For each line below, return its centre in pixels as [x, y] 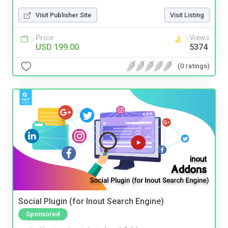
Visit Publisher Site [64, 15]
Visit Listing [187, 15]
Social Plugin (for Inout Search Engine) [91, 202]
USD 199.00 [57, 47]
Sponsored [43, 214]
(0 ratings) [194, 66]
